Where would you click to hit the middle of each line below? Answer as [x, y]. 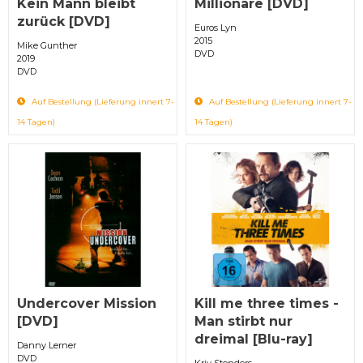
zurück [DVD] [64, 21]
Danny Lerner [47, 345]
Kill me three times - [267, 303]
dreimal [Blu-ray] [254, 339]
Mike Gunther [47, 45]
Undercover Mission [87, 303]
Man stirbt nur [243, 321]
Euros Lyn [216, 27]
